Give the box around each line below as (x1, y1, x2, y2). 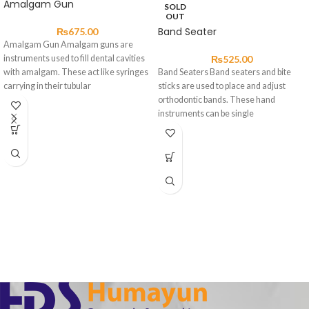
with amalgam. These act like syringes (3, 66, 148, 77)
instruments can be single (158, 108, 254, 119)
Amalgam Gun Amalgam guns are (3, 39, 133, 50)
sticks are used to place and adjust (158, 80, 286, 91)
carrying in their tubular (3, 80, 91, 91)
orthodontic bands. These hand (158, 94, 275, 105)
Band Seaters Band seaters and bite (158, 66, 291, 77)
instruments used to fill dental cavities (3, 52, 145, 63)
